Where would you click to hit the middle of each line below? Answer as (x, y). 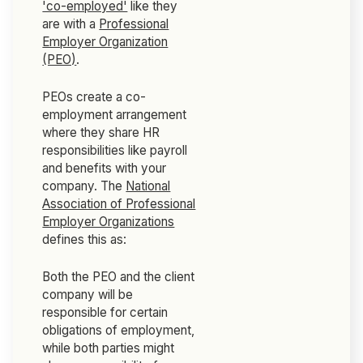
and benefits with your (105, 169)
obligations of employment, (119, 331)
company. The (84, 186)
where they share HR (101, 133)
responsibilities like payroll (115, 151)
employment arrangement (115, 115)
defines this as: (85, 240)
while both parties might (109, 348)
